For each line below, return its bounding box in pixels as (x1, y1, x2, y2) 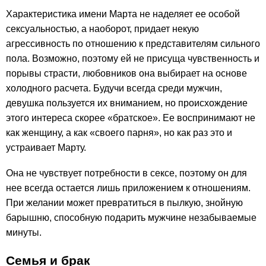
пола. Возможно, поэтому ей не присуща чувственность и (6, 53, 259, 64)
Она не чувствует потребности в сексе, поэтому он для (6, 167, 247, 178)
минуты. (6, 227, 42, 237)
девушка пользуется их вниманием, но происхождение (6, 97, 248, 108)
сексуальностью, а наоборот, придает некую (6, 23, 199, 34)
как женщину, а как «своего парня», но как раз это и (6, 127, 232, 138)
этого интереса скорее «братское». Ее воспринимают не (6, 112, 255, 123)
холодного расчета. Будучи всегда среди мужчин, (6, 83, 222, 93)
